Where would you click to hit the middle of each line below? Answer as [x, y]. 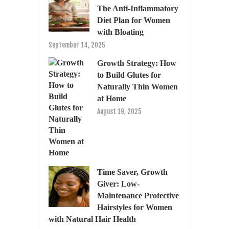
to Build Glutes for [129, 75]
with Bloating [120, 32]
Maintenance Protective [138, 195]
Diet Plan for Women [134, 20]
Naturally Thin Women [138, 86]
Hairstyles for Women [135, 207]
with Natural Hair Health [92, 219]
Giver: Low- [118, 184]
